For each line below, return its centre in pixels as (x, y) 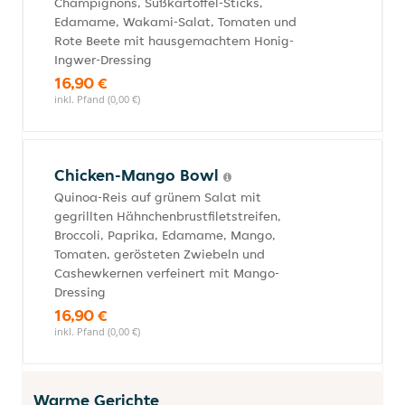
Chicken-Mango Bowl (139, 175)
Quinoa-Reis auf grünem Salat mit (158, 197)
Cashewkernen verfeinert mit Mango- (167, 273)
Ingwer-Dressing (103, 60)
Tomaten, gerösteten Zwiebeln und (160, 254)
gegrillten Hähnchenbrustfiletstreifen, (168, 216)
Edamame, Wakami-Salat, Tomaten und (175, 22)
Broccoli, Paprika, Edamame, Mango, (165, 235)
